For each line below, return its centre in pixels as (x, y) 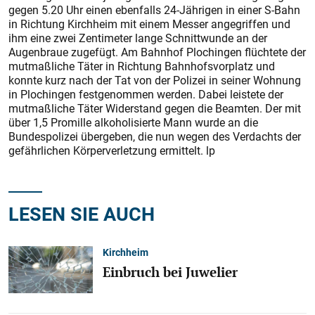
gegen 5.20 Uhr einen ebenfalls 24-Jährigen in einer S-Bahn (154, 10)
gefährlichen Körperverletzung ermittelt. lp (112, 150)
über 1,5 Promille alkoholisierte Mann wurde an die (133, 122)
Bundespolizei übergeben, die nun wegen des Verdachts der (155, 136)
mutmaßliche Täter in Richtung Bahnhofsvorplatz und (142, 66)
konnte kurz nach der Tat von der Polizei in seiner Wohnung (155, 80)
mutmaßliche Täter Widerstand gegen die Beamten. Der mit (155, 108)
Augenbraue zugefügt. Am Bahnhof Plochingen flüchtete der (157, 52)
